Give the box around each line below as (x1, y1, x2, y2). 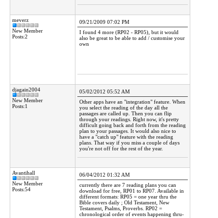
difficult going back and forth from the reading (79, 122, 186, 128)
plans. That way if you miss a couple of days (79, 140, 180, 145)
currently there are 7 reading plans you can (79, 182, 176, 188)
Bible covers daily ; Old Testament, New (79, 200, 169, 205)
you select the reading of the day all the (79, 105, 168, 110)
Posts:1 (12, 103, 28, 109)
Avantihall (12, 170, 35, 176)
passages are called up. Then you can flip (79, 110, 172, 116)
